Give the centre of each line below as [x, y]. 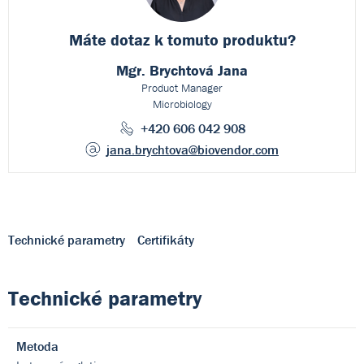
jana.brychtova [147, 149]
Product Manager [182, 88]
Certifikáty [166, 240]
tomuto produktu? [231, 39]
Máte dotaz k [118, 39]
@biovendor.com [234, 149]
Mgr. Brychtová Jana [182, 70]
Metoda [37, 346]
